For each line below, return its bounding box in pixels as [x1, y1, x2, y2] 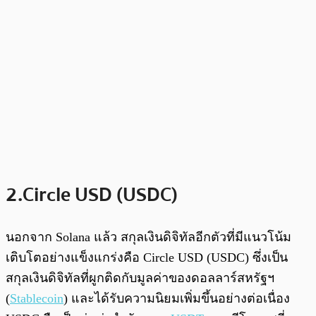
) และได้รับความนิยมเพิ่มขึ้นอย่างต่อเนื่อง [63, 291, 290, 305]
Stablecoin [10, 291, 63, 305]
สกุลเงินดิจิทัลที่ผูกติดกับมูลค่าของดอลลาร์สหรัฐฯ [6, 270, 274, 285]
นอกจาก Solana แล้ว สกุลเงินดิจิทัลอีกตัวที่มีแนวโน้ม [6, 229, 291, 244]
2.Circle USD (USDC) [6, 178, 178, 210]
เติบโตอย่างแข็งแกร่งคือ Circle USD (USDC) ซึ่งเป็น [6, 250, 288, 265]
